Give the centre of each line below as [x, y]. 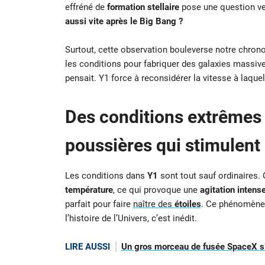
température [89, 190]
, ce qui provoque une [156, 190]
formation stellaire [143, 7]
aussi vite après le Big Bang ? [124, 21]
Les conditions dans [106, 175]
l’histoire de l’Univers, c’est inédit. [131, 218]
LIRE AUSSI [87, 246]
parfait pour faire [99, 204]
